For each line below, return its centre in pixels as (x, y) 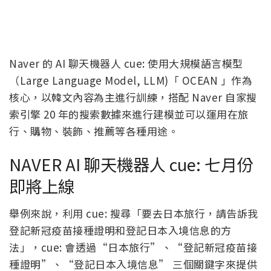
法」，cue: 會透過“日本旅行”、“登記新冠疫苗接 (133, 247)
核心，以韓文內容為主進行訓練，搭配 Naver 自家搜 (133, 97)
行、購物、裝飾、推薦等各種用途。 (94, 131)
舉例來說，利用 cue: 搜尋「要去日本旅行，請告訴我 (134, 213)
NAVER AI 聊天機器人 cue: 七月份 (131, 164)
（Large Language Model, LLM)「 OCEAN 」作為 (131, 80)
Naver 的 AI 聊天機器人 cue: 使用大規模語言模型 (126, 63)
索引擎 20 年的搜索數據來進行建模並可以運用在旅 (129, 114)
